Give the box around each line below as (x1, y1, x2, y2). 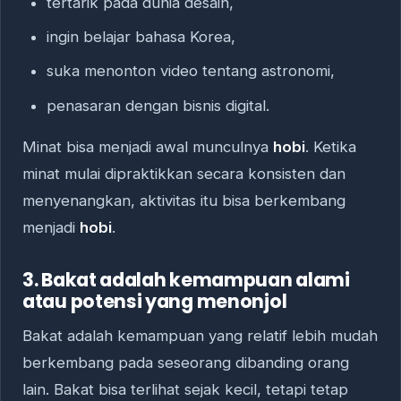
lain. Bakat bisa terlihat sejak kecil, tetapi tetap (22, 380, 348, 399)
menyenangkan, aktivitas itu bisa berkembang (22, 192, 346, 210)
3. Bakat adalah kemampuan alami (22, 266, 350, 293)
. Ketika (305, 138, 356, 157)
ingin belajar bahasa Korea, (46, 27, 235, 46)
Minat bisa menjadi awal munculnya (22, 138, 273, 157)
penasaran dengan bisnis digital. (46, 96, 269, 115)
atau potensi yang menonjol (22, 287, 287, 314)
